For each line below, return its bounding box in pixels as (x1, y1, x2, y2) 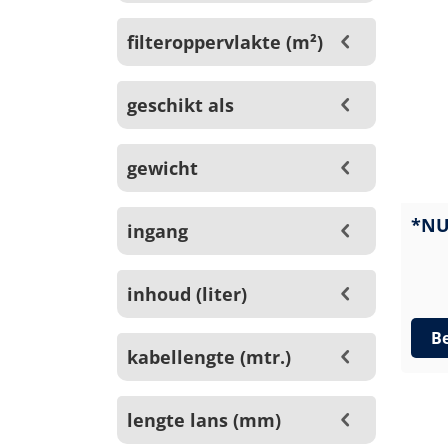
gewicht (127, 156, 198, 180)
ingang (127, 219, 188, 243)
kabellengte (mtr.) (127, 345, 291, 369)
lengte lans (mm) (127, 408, 281, 432)
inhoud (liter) (127, 282, 247, 306)
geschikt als (127, 93, 234, 117)
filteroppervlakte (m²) (127, 30, 323, 54)
